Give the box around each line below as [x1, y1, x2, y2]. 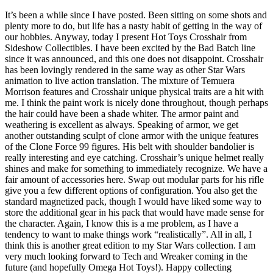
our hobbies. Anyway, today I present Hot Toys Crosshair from [5, 32, 247, 42]
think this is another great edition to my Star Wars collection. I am [5, 240, 255, 250]
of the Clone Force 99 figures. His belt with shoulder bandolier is [5, 141, 254, 152]
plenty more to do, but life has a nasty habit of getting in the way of [5, 21, 262, 31]
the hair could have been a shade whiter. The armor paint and [5, 108, 239, 119]
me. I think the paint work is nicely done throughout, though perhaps [5, 97, 268, 108]
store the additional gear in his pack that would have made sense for [5, 207, 264, 218]
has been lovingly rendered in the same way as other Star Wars [5, 65, 245, 75]
